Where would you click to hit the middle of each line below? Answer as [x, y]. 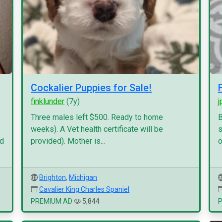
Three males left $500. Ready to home [97, 117]
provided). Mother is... [68, 141]
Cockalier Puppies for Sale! [91, 88]
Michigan [83, 177]
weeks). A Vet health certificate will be [97, 129]
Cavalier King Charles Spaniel [84, 189]
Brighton [53, 177]
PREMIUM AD [52, 201]
